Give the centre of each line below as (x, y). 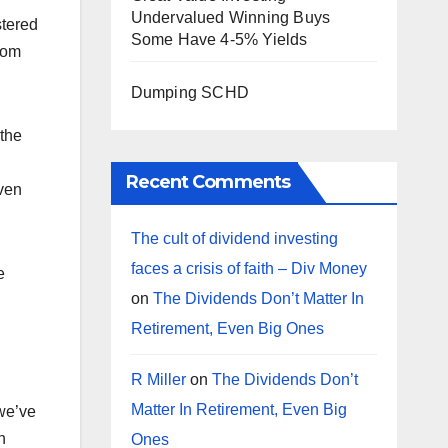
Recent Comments (207, 182)
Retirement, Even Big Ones (227, 328)
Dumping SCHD (189, 92)
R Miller (158, 379)
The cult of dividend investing (234, 238)
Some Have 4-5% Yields (219, 39)
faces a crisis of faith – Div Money (248, 268)
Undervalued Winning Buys (230, 17)
